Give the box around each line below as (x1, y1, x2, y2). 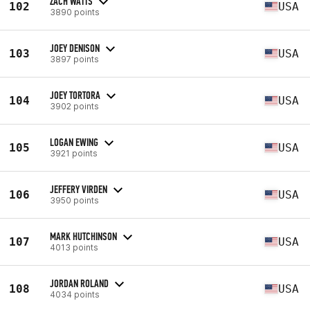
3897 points (50, 53, 99, 64)
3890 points (50, 6, 100, 17)
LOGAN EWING (50, 135, 98, 149)
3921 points (50, 147, 98, 158)
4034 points (50, 289, 100, 300)
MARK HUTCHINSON (50, 229, 117, 243)
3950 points (50, 194, 99, 206)
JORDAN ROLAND (50, 276, 109, 290)
